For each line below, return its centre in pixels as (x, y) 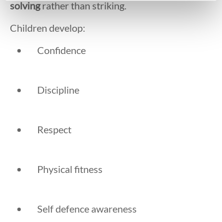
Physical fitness (70, 169)
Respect (54, 130)
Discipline (58, 90)
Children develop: (48, 28)
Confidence (61, 50)
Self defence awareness (87, 209)
